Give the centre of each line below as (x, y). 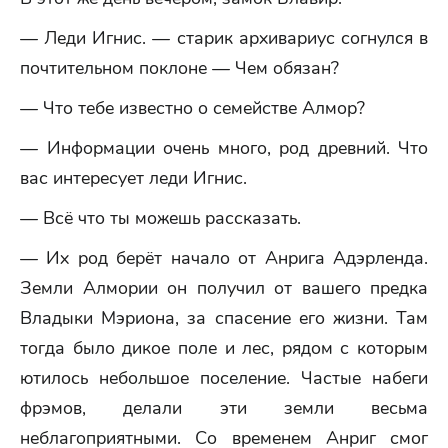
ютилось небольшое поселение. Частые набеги (224, 378)
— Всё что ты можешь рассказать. (160, 218)
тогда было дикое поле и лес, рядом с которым (224, 348)
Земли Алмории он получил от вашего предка (224, 288)
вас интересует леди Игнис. (133, 178)
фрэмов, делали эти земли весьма (224, 408)
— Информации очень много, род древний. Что (224, 148)
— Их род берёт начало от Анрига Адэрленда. (224, 258)
